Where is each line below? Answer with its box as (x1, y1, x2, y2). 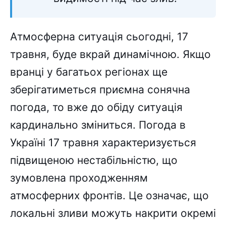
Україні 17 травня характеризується (10, 136, 196, 149)
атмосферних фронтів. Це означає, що (10, 189, 209, 202)
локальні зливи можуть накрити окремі (10, 207, 216, 220)
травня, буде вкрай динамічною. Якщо (10, 48, 211, 61)
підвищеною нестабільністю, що (10, 154, 178, 167)
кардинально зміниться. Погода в (10, 119, 186, 132)
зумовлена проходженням (10, 172, 148, 185)
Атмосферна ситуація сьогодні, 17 (10, 30, 188, 43)
